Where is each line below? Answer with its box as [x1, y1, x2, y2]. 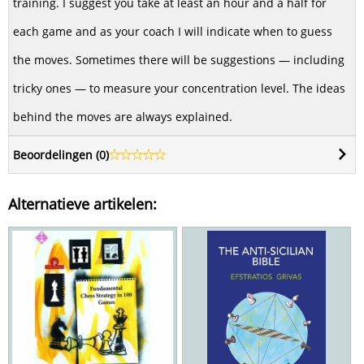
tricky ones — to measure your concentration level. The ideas [13, 80, 345, 97]
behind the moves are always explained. [13, 109, 232, 125]
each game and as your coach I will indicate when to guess [13, 24, 332, 40]
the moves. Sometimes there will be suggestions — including [13, 52, 344, 68]
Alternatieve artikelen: [8, 194, 157, 214]
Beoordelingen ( [13, 147, 99, 163]
